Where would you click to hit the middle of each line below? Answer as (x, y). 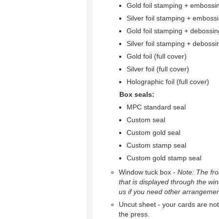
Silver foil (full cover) (158, 69)
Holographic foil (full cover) (168, 82)
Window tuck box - (148, 172)
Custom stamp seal (156, 145)
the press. (134, 214)
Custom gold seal (153, 132)
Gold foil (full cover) (157, 56)
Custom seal (146, 120)
